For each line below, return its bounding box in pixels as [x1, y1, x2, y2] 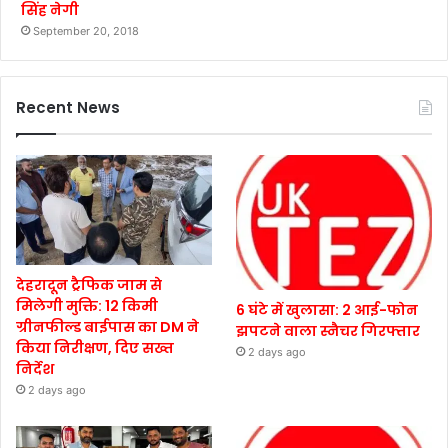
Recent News [16, 96, 120, 118]
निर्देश [16, 358, 54, 379]
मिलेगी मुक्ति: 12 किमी [16, 295, 158, 316]
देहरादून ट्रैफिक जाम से [16, 274, 162, 295]
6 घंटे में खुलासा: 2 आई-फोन [236, 300, 419, 321]
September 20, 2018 [33, 23, 139, 38]
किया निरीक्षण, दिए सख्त [16, 337, 174, 358]
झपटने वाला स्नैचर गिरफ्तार [236, 321, 421, 342]
